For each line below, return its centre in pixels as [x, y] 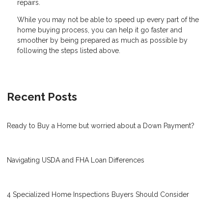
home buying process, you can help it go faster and [100, 30]
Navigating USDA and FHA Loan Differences [76, 160]
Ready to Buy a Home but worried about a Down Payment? [101, 125]
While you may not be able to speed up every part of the [108, 19]
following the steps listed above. [69, 50]
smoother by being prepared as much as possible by [102, 40]
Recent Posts [42, 96]
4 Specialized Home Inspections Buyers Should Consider [98, 194]
